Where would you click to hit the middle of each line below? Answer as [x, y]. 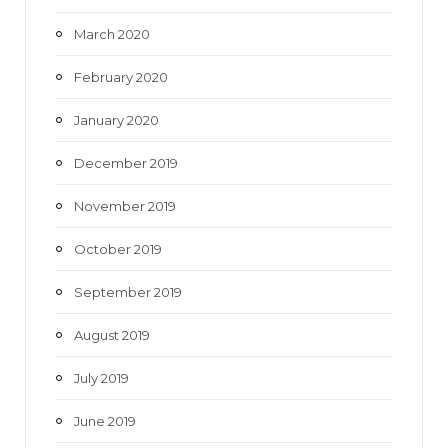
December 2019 [126, 162]
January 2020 [116, 119]
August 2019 [112, 334]
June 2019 [105, 420]
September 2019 [128, 291]
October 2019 [118, 248]
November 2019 [125, 205]
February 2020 [121, 76]
